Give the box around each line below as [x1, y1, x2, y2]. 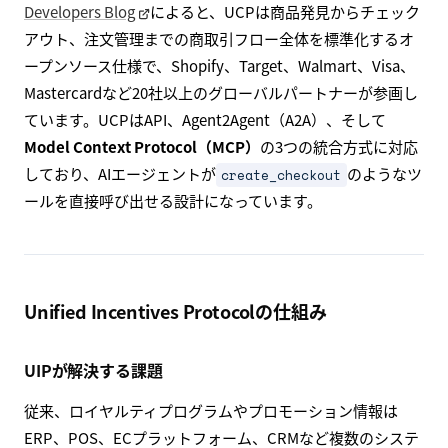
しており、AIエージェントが [24, 162, 216, 184]
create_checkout [221, 164, 342, 185]
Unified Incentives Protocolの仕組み [24, 297, 327, 324]
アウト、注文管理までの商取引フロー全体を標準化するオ [24, 27, 414, 49]
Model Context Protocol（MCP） [24, 135, 260, 157]
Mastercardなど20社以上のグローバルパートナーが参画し [24, 81, 418, 103]
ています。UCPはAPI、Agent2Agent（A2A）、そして [24, 108, 386, 130]
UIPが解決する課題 [24, 357, 163, 382]
